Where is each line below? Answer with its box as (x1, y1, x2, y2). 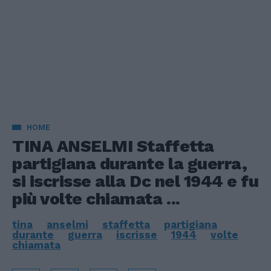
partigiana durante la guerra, (12, 154, 247, 174)
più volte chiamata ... (12, 189, 180, 209)
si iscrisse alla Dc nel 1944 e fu (12, 171, 259, 191)
